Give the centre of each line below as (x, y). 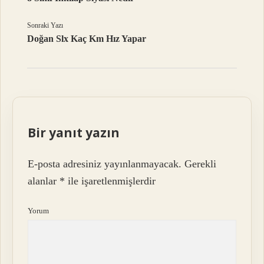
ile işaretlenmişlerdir (110, 181)
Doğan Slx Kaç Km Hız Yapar (87, 39)
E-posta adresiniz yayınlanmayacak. (105, 164)
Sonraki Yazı (45, 26)
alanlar (44, 181)
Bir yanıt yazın (74, 133)
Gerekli (201, 164)
